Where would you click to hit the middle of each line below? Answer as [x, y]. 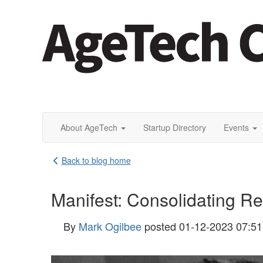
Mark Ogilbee [110, 226]
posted [160, 226]
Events [236, 127]
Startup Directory [175, 127]
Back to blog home [96, 160]
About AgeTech [89, 127]
